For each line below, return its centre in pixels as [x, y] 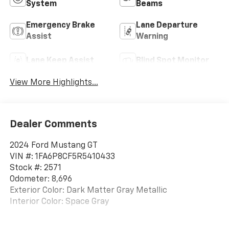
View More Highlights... [54, 83]
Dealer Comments [53, 124]
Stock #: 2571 [35, 168]
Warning [152, 37]
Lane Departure [167, 25]
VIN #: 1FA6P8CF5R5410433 [62, 157]
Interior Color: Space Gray [59, 202]
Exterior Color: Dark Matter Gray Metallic [88, 191]
